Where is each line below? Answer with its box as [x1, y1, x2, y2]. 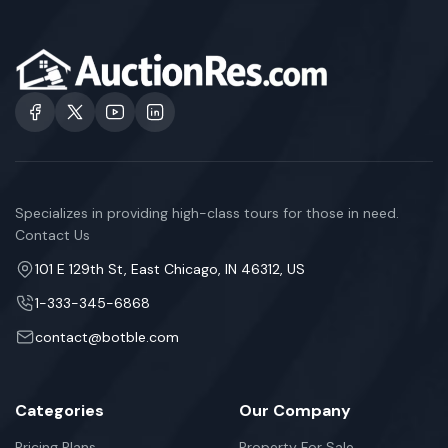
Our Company [239, 400, 351, 421]
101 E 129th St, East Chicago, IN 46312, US [35, 260, 305, 278]
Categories [15, 400, 104, 421]
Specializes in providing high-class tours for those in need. [15, 204, 399, 222]
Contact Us [15, 226, 90, 244]
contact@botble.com [35, 328, 179, 346]
